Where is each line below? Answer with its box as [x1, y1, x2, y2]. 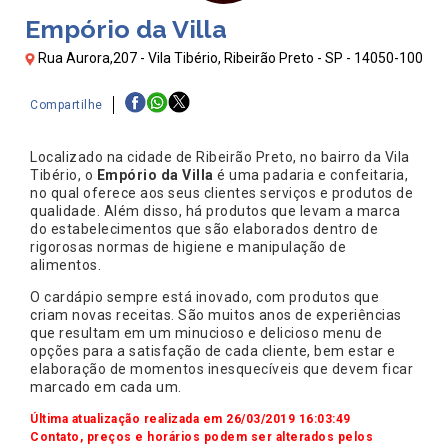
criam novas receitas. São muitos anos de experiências [30, 307, 402, 324]
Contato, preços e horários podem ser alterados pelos [30, 430, 373, 445]
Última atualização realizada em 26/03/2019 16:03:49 [30, 412, 351, 427]
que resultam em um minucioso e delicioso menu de [30, 325, 382, 342]
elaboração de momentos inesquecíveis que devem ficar [30, 361, 413, 378]
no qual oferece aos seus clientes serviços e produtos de [30, 185, 413, 202]
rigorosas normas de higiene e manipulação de [30, 239, 346, 256]
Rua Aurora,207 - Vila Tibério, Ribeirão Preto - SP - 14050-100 [35, 50, 423, 67]
